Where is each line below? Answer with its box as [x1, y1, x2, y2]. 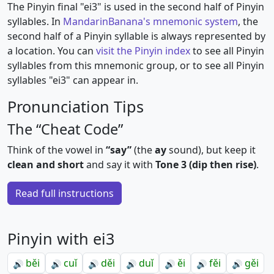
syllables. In [7, 15, 63, 28]
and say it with [84, 158, 155, 171]
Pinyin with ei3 [7, 228, 114, 249]
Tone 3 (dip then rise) [155, 158, 256, 171]
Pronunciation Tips [7, 96, 144, 117]
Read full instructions [15, 187, 114, 200]
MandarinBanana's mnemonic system [63, 15, 238, 28]
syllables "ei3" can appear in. [7, 73, 138, 87]
